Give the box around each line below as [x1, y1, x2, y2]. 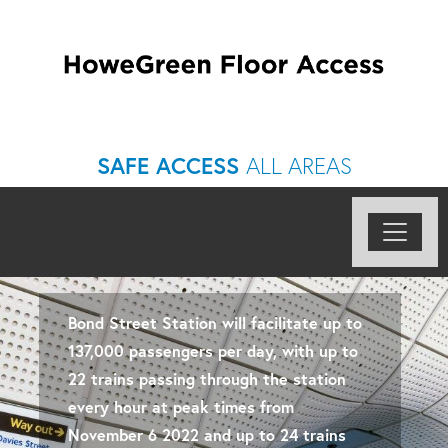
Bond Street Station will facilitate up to [67, 312, 362, 334]
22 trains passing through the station [67, 368, 346, 390]
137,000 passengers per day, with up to [67, 340, 358, 362]
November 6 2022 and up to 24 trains [67, 424, 346, 446]
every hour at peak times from [67, 396, 294, 418]
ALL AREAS [245, 151, 352, 181]
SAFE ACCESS [96, 151, 246, 181]
